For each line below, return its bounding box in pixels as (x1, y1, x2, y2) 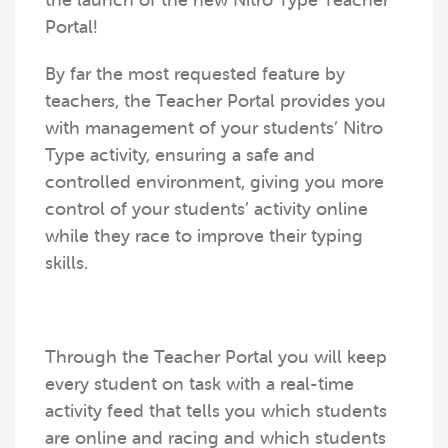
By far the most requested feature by (45, 64, 345, 84)
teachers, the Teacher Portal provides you (45, 91, 386, 111)
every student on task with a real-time (45, 374, 354, 394)
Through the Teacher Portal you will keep (45, 347, 387, 367)
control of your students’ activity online (45, 199, 368, 219)
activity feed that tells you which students (45, 401, 387, 421)
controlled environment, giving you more (45, 172, 384, 192)
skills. (45, 253, 88, 273)
